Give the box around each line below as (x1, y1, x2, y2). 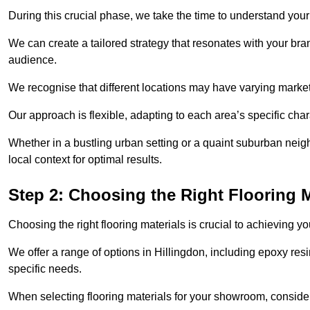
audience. (8, 54, 57, 66)
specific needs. (8, 263, 82, 275)
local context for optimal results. (8, 154, 162, 166)
